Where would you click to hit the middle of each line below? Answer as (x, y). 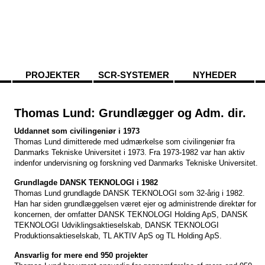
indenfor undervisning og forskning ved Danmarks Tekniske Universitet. (136, 163)
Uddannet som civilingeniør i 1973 (77, 131)
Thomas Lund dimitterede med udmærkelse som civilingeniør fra (125, 142)
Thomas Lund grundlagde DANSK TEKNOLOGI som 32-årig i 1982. (130, 193)
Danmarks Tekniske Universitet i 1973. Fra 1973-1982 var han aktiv (130, 152)
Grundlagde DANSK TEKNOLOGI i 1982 (86, 182)
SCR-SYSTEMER (133, 75)
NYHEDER (214, 75)
